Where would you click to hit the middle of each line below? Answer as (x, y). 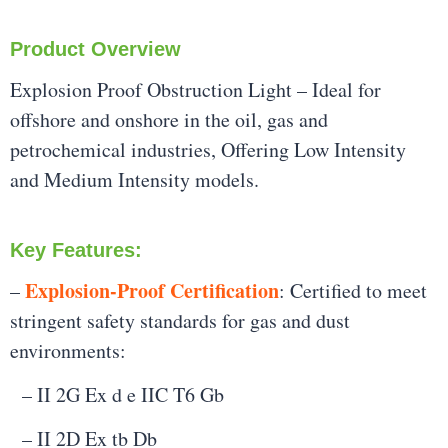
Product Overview (95, 49)
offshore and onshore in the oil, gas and (169, 120)
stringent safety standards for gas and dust (180, 320)
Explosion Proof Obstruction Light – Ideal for (195, 90)
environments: (68, 350)
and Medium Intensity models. (134, 180)
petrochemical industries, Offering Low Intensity (208, 150)
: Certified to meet (353, 290)
